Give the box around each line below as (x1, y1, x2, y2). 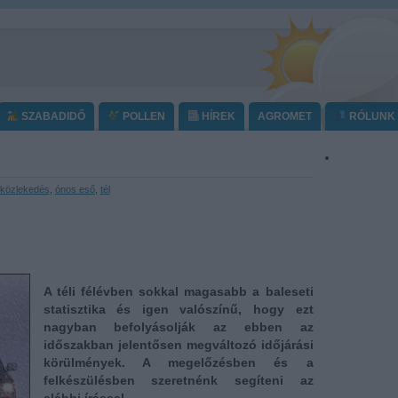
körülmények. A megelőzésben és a (43, 355, 314, 370)
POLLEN (119, 110, 165, 123)
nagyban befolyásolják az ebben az (43, 320, 314, 334)
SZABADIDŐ (19, 110, 86, 123)
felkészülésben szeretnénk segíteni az (43, 373, 314, 387)
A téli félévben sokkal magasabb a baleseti (43, 284, 314, 298)
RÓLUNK (346, 110, 396, 123)
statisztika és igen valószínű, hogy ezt (43, 302, 314, 316)
